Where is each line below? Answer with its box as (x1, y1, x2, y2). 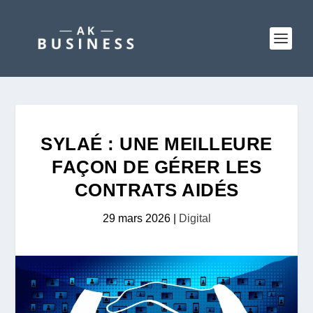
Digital (178, 212, 211, 224)
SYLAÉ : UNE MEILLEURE (41, 133, 272, 154)
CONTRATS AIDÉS (74, 180, 239, 201)
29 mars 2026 (102, 212, 170, 224)
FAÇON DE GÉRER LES (52, 156, 261, 177)
